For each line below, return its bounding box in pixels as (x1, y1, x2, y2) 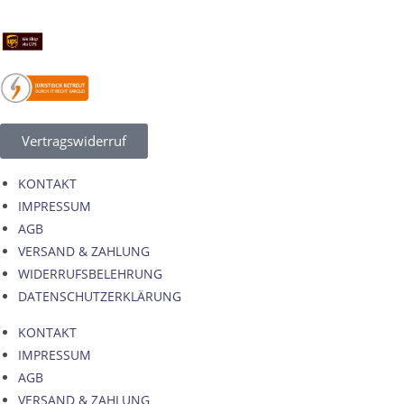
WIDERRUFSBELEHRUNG (18, 264, 162, 282)
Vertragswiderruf (22, 131, 126, 150)
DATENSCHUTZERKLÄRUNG (18, 287, 181, 305)
